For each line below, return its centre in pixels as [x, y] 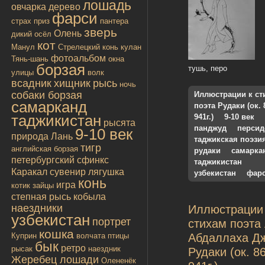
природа [30, 136]
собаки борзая [47, 95]
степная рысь [41, 196]
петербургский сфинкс [60, 160]
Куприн [24, 235]
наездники [37, 208]
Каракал [29, 172]
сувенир [68, 172]
